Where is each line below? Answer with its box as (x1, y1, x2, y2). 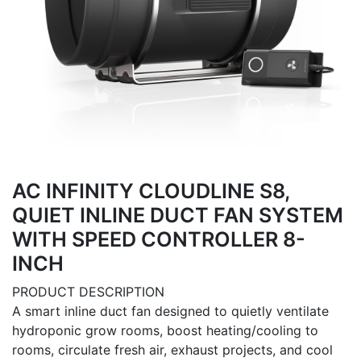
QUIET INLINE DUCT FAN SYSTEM (12, 203, 343, 227)
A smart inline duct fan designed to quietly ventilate (12, 303, 329, 319)
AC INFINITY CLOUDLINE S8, (12, 179, 289, 203)
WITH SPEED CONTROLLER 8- (12, 227, 305, 251)
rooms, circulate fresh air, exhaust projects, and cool (12, 342, 333, 358)
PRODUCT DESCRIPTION (12, 284, 164, 300)
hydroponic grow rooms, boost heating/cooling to (12, 322, 318, 338)
